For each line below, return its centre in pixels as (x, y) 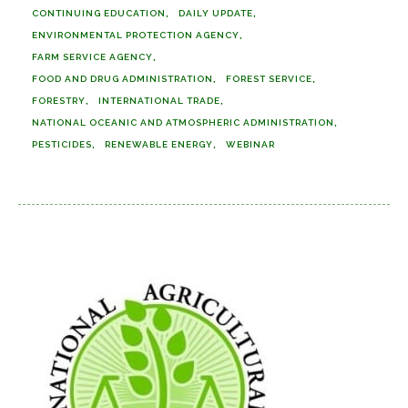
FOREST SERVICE (269, 78)
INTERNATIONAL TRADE (159, 100)
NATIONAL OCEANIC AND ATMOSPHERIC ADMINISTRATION (183, 122)
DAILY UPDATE (216, 13)
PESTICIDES (62, 144)
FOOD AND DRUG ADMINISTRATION (122, 78)
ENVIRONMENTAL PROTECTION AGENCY (136, 35)
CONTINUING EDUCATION (99, 13)
